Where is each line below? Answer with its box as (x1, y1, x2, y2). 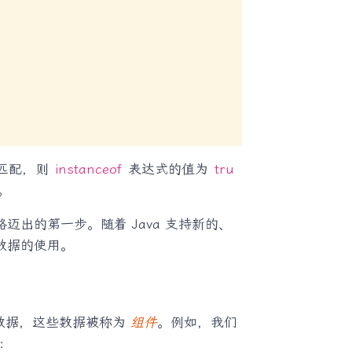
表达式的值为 (123, 160, 213, 177)
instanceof (54, 160, 122, 177)
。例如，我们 (156, 313, 237, 330)
